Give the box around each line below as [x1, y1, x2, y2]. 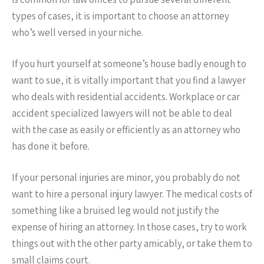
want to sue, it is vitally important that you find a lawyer [12, 74, 246, 87]
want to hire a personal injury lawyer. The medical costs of [12, 187, 252, 200]
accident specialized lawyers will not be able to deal [12, 107, 232, 120]
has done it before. [12, 140, 90, 153]
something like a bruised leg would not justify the [12, 204, 219, 217]
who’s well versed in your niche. [12, 26, 143, 39]
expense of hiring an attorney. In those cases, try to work [12, 220, 247, 233]
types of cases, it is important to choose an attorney [12, 9, 229, 22]
